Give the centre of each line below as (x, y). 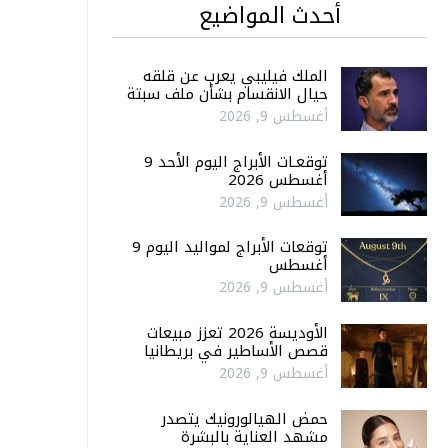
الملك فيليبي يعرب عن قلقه (235, 76)
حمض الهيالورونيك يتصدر (244, 418)
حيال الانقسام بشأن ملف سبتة (227, 94)
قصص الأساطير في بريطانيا (236, 350)
